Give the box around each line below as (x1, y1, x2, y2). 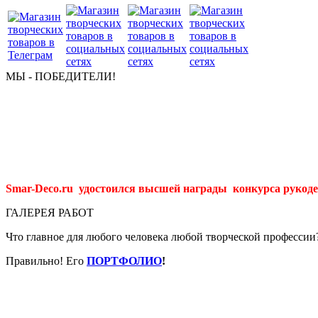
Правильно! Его (6, 255, 87, 267)
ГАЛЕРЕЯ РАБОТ (6, 207, 94, 219)
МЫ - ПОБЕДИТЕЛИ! (6, 70, 116, 82)
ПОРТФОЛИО (87, 255, 162, 267)
